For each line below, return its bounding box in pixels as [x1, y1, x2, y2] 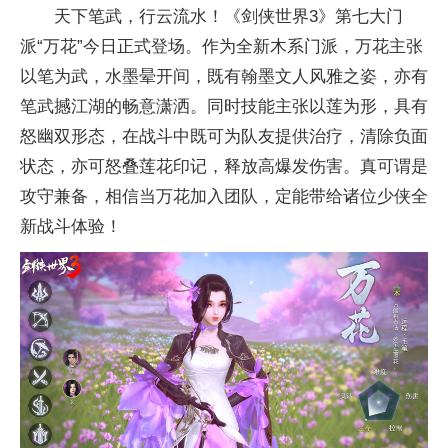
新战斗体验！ [20, 216, 122, 236]
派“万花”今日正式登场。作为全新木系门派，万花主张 [20, 36, 423, 56]
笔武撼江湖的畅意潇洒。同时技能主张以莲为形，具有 [20, 96, 428, 116]
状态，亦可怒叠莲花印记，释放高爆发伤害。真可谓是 [20, 156, 428, 176]
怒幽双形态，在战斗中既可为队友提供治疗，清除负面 [20, 126, 428, 146]
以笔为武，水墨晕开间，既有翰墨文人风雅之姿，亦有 [20, 66, 428, 86]
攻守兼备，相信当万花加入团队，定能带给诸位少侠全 [20, 186, 428, 206]
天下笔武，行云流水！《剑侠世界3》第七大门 [54, 6, 403, 26]
